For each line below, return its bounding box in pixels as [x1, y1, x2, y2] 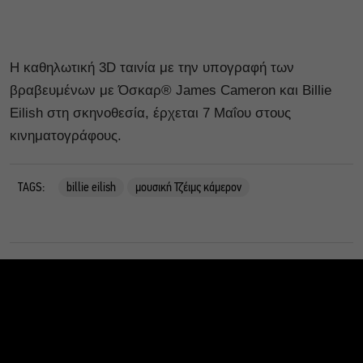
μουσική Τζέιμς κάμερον [135, 181, 241, 195]
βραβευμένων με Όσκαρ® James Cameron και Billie [10, 83, 331, 99]
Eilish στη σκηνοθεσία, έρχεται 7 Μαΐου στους [10, 105, 291, 122]
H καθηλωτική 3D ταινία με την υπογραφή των [10, 60, 294, 76]
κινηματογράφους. [10, 128, 122, 144]
